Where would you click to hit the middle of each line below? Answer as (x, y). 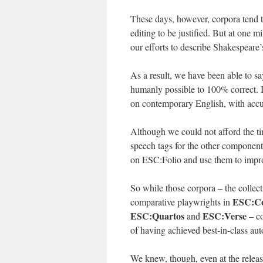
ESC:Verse (225, 216)
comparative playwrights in (181, 202)
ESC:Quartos (157, 216)
